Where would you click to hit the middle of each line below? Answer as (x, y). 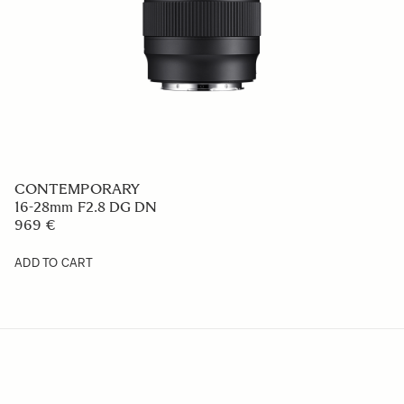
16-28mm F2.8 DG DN (86, 207)
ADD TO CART (54, 263)
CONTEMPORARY (77, 189)
